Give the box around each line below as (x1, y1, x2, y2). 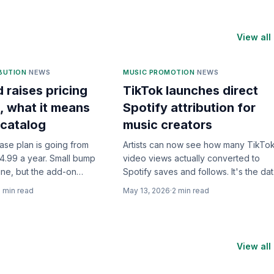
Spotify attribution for (123, 100, 256, 115)
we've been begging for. (123, 180, 225, 190)
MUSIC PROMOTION (123, 68, 195, 76)
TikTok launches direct (123, 83, 259, 98)
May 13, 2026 (123, 186, 171, 195)
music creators (123, 117, 213, 132)
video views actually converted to (123, 153, 261, 163)
